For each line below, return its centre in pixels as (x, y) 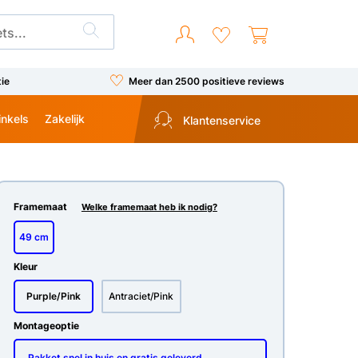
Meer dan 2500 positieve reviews (206, 81)
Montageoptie (46, 326)
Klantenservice (220, 121)
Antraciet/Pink (141, 296)
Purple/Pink (53, 296)
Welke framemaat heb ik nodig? (149, 207)
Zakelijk (65, 118)
